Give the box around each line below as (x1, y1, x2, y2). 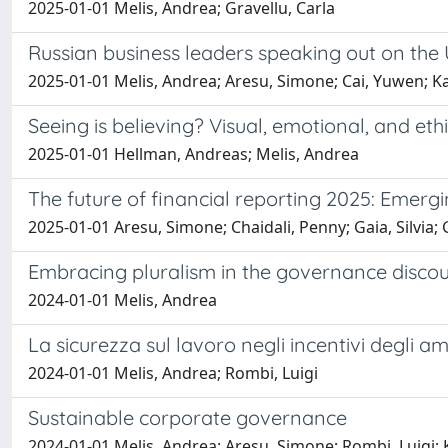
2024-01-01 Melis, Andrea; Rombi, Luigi (28, 362, 318, 384)
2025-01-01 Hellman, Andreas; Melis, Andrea (28, 143, 359, 165)
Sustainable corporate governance (28, 405, 347, 430)
